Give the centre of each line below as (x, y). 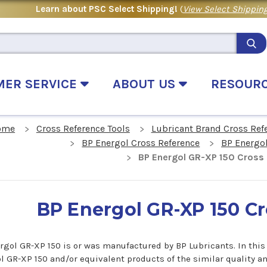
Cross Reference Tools (83, 129)
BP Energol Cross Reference (141, 143)
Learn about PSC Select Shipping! (108, 9)
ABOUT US (146, 84)
